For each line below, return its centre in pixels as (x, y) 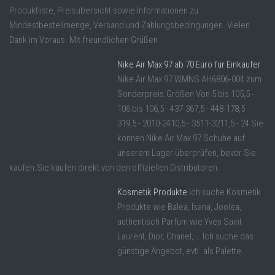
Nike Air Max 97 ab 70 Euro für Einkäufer (189, 65)
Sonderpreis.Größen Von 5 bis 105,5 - (186, 94)
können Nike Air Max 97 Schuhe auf (181, 138)
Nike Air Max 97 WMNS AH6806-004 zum (189, 79)
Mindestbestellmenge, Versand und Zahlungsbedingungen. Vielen (130, 25)
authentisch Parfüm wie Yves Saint (180, 222)
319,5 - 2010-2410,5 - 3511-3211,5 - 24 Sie (190, 124)
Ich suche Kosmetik (225, 192)
